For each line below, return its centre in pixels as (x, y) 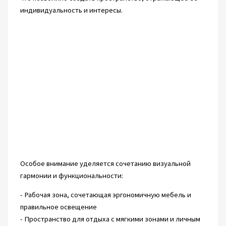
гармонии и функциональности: (71, 175)
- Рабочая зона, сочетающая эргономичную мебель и (105, 195)
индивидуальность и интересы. (71, 10)
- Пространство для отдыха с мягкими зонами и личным (110, 219)
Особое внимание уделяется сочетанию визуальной (105, 163)
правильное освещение (58, 207)
